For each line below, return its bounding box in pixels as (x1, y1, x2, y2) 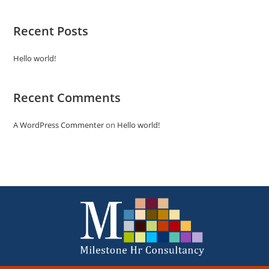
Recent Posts (13, 23, 89, 40)
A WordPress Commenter (13, 119, 104, 131)
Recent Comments (13, 89, 121, 106)
